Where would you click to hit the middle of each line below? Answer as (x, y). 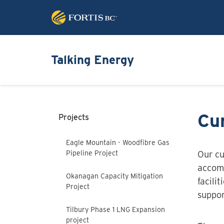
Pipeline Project (92, 153)
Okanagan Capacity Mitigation (114, 176)
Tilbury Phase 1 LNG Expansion (115, 209)
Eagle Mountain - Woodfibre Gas (118, 142)
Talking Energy (92, 60)
